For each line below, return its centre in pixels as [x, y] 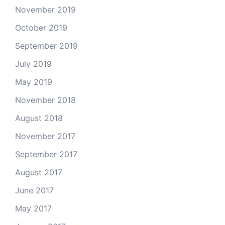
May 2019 [34, 82]
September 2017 [46, 154]
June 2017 [34, 190]
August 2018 [39, 118]
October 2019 [41, 27]
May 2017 [33, 208]
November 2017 [45, 136]
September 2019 [46, 45]
